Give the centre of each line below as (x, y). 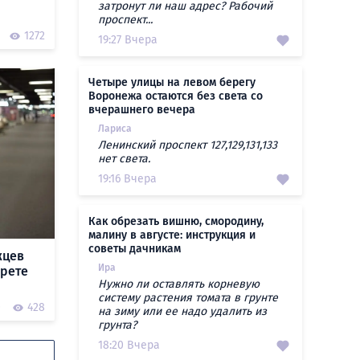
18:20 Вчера (129, 345)
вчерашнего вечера (142, 110)
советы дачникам (135, 249)
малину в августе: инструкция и (172, 235)
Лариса (115, 129)
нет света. (124, 159)
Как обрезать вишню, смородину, (176, 221)
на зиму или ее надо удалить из (182, 311)
